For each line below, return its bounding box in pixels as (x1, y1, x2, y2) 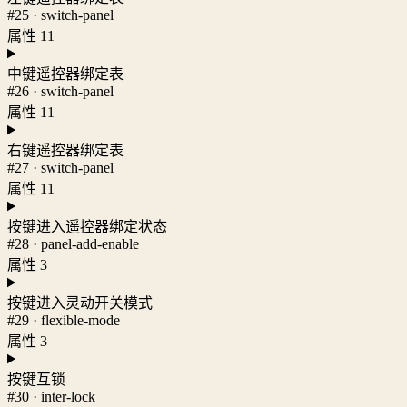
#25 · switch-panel (7, 7, 114, 24)
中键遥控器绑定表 (7, 66, 124, 83)
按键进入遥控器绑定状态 (7, 219, 167, 235)
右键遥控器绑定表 (7, 143, 124, 159)
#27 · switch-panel (7, 160, 114, 176)
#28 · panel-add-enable (7, 236, 139, 253)
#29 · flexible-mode (7, 313, 120, 329)
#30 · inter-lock (7, 389, 95, 405)
